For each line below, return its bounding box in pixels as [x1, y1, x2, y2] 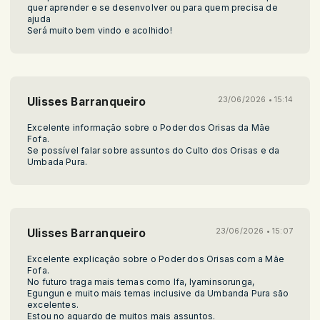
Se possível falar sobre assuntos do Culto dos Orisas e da [27, 144, 280, 156]
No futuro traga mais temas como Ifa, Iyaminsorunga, [27, 276, 255, 287]
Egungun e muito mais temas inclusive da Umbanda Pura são [27, 287, 289, 299]
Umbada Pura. [27, 156, 88, 167]
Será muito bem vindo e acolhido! [27, 24, 172, 36]
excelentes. [27, 299, 79, 310]
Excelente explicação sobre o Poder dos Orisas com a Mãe [27, 253, 284, 264]
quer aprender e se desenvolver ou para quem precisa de [27, 1, 278, 13]
